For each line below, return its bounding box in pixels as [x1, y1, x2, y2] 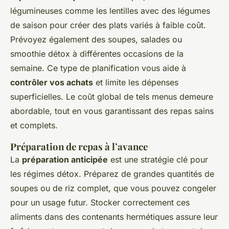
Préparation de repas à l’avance [10, 140, 148, 153]
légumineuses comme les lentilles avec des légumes [10, 6, 210, 16]
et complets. [10, 120, 58, 130]
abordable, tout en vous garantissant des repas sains [10, 106, 214, 116]
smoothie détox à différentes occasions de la [10, 49, 184, 59]
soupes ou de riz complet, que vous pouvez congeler [10, 183, 216, 193]
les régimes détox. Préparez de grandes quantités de [10, 169, 214, 179]
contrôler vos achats [10, 77, 93, 87]
